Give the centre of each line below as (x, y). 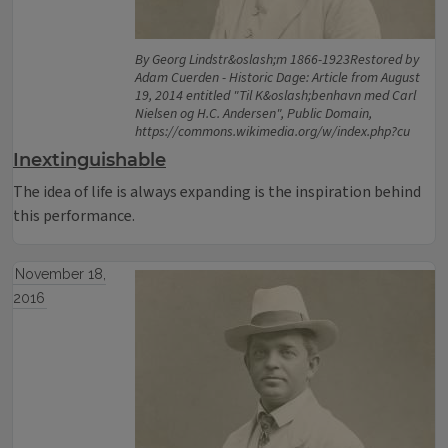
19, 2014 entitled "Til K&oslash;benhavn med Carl (275, 96)
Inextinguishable (89, 160)
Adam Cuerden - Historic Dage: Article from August (277, 78)
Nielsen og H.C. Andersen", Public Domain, (253, 114)
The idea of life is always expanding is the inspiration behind (217, 192)
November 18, (60, 274)
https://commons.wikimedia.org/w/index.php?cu (272, 132)
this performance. (74, 216)
